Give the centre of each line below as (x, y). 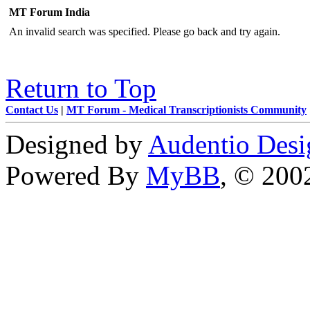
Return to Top (81, 88)
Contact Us (32, 110)
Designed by (77, 144)
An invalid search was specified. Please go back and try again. (145, 31)
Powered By (76, 175)
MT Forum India (49, 12)
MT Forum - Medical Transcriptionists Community (186, 110)
